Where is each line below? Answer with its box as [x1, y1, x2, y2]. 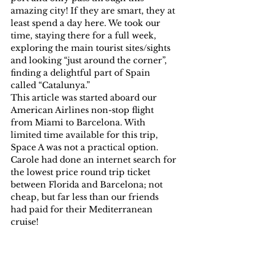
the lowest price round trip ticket [11, 166, 153, 177]
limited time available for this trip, [11, 129, 160, 140]
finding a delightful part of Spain [11, 67, 153, 78]
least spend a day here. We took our [11, 17, 163, 28]
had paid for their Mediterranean [11, 203, 155, 215]
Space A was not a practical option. [11, 141, 161, 153]
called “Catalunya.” [11, 79, 90, 91]
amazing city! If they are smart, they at [11, 5, 177, 16]
